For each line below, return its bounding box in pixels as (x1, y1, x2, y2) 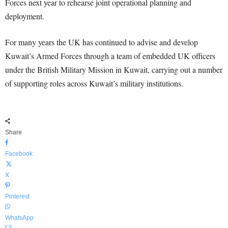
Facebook (5, 150, 33, 157)
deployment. (5, 11, 44, 21)
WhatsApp (5, 214, 34, 221)
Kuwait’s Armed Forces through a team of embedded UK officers (5, 50, 215, 61)
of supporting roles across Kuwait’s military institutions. (5, 78, 183, 89)
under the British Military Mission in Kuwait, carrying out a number (5, 64, 222, 75)
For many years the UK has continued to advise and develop (5, 37, 198, 47)
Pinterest (5, 193, 30, 200)
